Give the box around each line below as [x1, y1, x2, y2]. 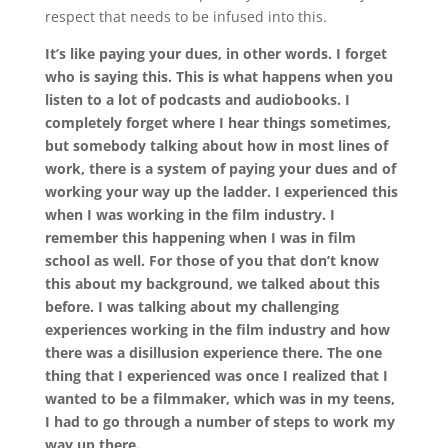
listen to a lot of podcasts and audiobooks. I [44, 89, 350, 109]
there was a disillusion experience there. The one [44, 342, 382, 362]
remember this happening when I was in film [44, 227, 356, 247]
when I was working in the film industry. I [44, 204, 335, 224]
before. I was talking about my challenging [44, 296, 339, 316]
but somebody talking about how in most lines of [44, 135, 388, 155]
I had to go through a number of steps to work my [44, 411, 395, 431]
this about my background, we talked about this [44, 273, 380, 293]
